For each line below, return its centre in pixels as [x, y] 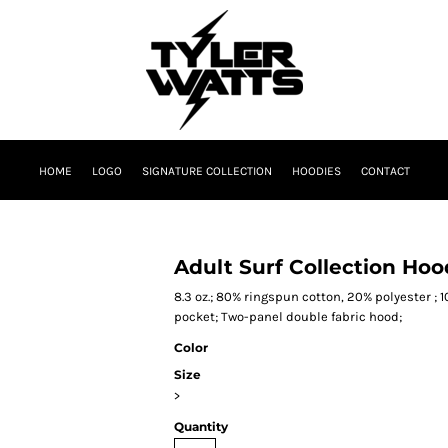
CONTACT [385, 171]
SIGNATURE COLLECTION [206, 171]
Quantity [201, 426]
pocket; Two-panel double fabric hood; [288, 316]
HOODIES [316, 171]
